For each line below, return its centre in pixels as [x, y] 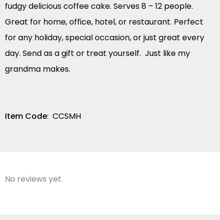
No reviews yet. [34, 179]
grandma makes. [38, 69]
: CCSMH [64, 116]
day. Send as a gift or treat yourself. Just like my [97, 53]
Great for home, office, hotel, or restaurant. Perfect [104, 22]
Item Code [26, 116]
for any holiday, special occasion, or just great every [105, 37]
